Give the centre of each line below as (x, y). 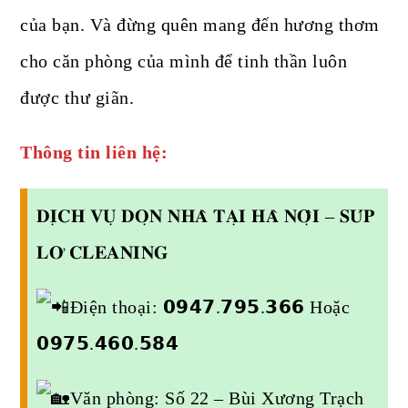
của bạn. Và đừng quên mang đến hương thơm (200, 25)
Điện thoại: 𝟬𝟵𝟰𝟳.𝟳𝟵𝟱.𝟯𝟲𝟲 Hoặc (210, 307)
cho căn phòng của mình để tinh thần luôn (184, 61)
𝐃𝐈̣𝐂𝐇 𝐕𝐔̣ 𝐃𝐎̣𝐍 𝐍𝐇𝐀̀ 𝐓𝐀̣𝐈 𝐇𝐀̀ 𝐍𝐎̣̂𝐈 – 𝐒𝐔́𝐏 (206, 216)
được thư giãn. (77, 98)
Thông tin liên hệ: (94, 153)
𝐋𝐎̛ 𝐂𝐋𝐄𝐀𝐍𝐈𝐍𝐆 (103, 253)
